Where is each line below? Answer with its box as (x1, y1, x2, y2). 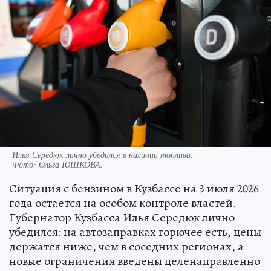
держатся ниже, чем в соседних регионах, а (9, 238, 244, 255)
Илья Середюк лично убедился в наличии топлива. (12, 149, 193, 161)
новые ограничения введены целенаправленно (9, 253, 260, 270)
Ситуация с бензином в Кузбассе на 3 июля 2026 (9, 180, 259, 197)
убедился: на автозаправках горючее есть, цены (9, 224, 261, 241)
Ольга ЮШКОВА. (39, 158, 103, 171)
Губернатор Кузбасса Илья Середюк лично (9, 209, 235, 226)
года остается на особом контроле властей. (9, 195, 237, 212)
